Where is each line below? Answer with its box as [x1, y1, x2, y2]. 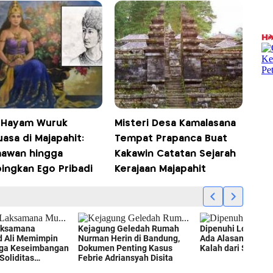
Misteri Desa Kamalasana [115, 118, 236, 128]
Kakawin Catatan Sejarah [115, 149, 236, 158]
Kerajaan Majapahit [115, 164, 207, 174]
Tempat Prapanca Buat [115, 133, 228, 143]
